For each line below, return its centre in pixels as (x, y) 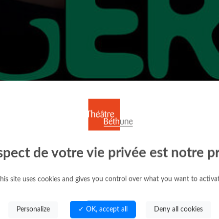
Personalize (33, 209)
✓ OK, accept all (103, 209)
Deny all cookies (178, 209)
